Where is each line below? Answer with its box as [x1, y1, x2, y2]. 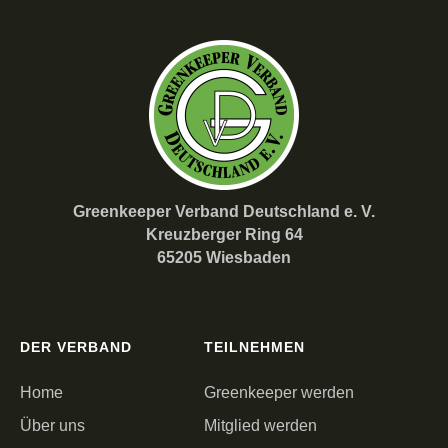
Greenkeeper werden [203, 383, 354, 401]
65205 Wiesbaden [157, 249, 291, 267]
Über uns [20, 416, 85, 434]
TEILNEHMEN [203, 338, 305, 355]
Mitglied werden [203, 416, 317, 434]
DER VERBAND [20, 338, 132, 355]
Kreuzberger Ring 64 [145, 226, 303, 244]
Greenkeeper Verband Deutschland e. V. [73, 203, 375, 221]
